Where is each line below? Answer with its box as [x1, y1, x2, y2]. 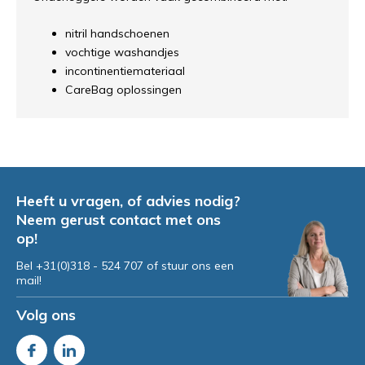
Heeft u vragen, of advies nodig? [16, 191, 240, 210]
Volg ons [16, 306, 76, 324]
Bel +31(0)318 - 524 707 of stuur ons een [16, 258, 234, 273]
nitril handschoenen [65, 26, 169, 41]
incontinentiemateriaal [65, 64, 185, 78]
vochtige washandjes [65, 45, 179, 59]
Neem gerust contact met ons [16, 210, 221, 229]
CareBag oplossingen [65, 82, 182, 97]
